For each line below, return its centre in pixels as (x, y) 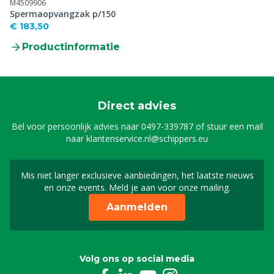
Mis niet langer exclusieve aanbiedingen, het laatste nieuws (137, 175)
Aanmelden (137, 207)
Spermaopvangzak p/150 (104, 14)
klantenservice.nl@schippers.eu (147, 139)
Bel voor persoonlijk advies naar (76, 126)
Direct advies (137, 106)
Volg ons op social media (137, 259)
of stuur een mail (228, 126)
